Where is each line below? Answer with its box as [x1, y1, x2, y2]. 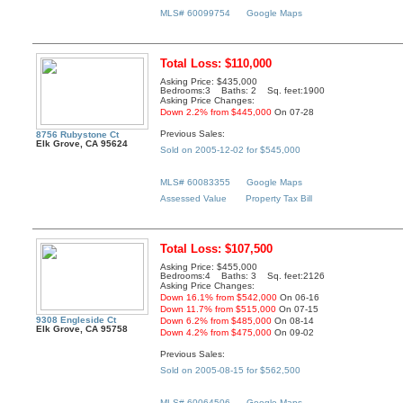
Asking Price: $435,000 [160, 76, 258, 87]
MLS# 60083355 [160, 176, 231, 187]
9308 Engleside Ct [36, 315, 117, 326]
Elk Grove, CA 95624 [36, 139, 129, 149]
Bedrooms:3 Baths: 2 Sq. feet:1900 [160, 85, 326, 96]
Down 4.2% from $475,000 [160, 327, 273, 338]
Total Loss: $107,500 [160, 242, 273, 256]
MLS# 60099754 [160, 7, 231, 18]
